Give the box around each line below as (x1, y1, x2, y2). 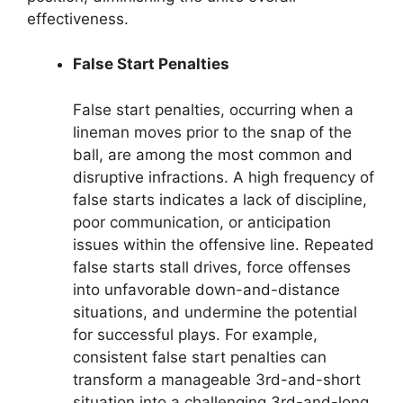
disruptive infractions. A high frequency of (73, 167, 374, 186)
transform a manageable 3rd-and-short (73, 370, 361, 389)
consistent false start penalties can (73, 347, 327, 366)
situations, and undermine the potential (73, 302, 357, 321)
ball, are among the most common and (73, 145, 353, 164)
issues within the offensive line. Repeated (73, 235, 374, 254)
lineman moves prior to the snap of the (73, 122, 352, 141)
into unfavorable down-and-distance (73, 280, 340, 299)
